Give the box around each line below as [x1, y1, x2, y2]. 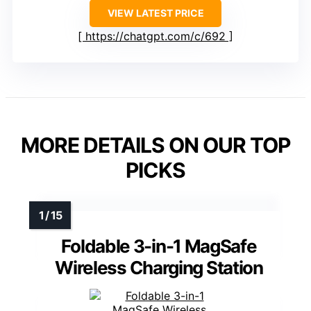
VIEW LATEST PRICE [107, 7, 204, 19]
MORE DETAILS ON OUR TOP [21, 133, 290, 158]
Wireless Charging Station [55, 257, 263, 279]
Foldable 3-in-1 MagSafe [61, 235, 257, 258]
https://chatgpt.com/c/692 [85, 29, 226, 44]
